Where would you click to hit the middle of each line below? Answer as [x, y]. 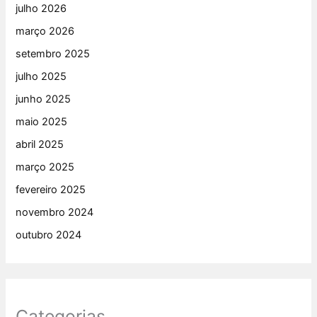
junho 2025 [44, 99]
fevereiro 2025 [51, 189]
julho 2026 [41, 9]
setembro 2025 [53, 54]
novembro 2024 [55, 212]
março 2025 [45, 167]
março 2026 [45, 31]
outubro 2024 [49, 235]
